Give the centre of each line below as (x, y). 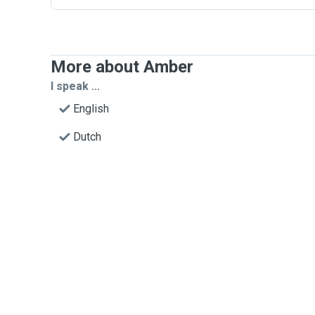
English (91, 109)
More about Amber (122, 67)
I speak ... (75, 86)
